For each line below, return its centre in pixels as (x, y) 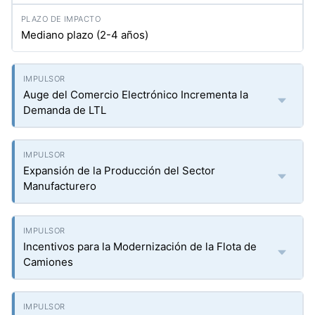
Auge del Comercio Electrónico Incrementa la (136, 95)
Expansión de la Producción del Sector (119, 171)
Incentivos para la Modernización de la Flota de (140, 246)
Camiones (48, 262)
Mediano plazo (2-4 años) (85, 35)
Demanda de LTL (65, 110)
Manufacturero (60, 186)
